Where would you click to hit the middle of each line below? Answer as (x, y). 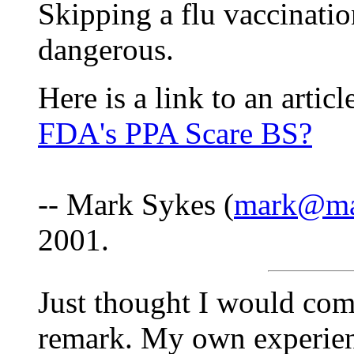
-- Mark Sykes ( (136, 205)
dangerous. (106, 50)
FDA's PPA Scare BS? (175, 134)
